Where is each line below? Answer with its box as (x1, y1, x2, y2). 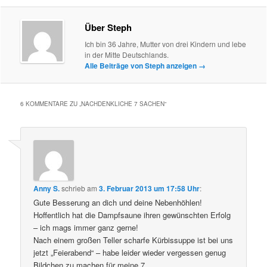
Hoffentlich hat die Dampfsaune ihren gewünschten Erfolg (33, 209, 231, 221)
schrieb (61, 183, 86, 194)
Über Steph (85, 20, 132, 34)
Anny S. (33, 183, 60, 194)
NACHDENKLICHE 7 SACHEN (81, 99, 165, 108)
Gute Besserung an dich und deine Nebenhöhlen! (33, 197, 203, 209)
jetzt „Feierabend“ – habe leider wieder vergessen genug (33, 247, 226, 259)
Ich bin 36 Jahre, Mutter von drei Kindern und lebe (85, 38, 247, 49)
